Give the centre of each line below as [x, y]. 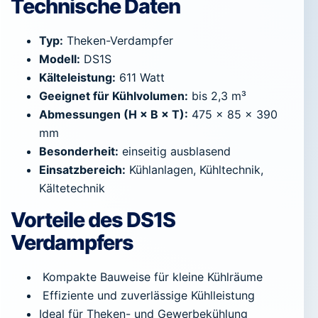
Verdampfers [72, 243]
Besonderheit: [79, 152]
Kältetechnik [72, 188]
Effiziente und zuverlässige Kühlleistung [147, 295]
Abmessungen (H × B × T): [114, 115]
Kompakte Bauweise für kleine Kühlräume [151, 276]
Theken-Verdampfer [118, 41]
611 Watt [140, 78]
